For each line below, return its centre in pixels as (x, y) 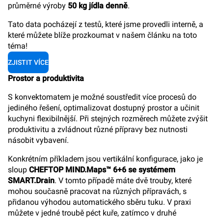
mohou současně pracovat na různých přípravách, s (97, 191)
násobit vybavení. (38, 140)
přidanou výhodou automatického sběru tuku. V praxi (99, 202)
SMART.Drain (31, 180)
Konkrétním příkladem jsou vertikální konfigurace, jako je (105, 159)
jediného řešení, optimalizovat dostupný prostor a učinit (104, 108)
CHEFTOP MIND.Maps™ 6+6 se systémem (102, 170)
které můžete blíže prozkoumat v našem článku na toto (102, 35)
